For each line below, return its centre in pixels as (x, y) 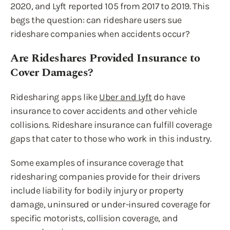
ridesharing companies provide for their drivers (106, 177)
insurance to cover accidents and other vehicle (104, 111)
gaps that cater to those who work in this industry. (111, 139)
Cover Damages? (52, 73)
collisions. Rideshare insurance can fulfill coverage (111, 125)
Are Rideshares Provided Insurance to (105, 58)
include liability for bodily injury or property (97, 190)
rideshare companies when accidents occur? (100, 34)
